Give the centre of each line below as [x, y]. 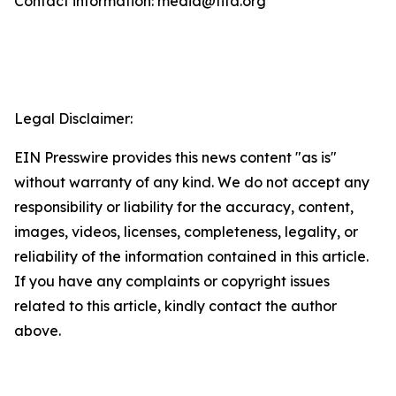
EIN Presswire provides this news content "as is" [175, 157]
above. [38, 331]
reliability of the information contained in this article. [191, 256]
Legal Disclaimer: [73, 118]
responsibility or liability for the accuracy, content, [184, 207]
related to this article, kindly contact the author [175, 306]
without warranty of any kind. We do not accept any [192, 182]
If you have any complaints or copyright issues [172, 281]
